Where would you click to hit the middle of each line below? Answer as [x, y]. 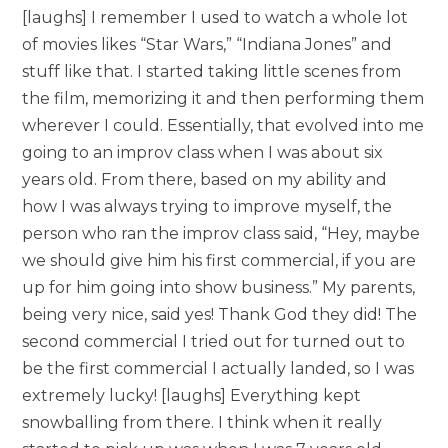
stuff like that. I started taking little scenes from [212, 72]
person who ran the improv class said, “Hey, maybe [221, 234]
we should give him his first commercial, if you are [219, 261]
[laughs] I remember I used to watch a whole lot [215, 18]
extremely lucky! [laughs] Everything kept [192, 396]
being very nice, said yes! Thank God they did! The [220, 315]
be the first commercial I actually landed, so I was [218, 369]
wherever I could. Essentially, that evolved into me [223, 126]
